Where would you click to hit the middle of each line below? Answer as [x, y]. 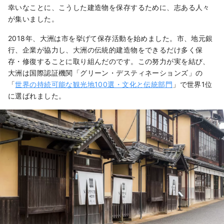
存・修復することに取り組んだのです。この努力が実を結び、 [109, 61]
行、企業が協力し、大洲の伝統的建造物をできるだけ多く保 [105, 50]
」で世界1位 [192, 84]
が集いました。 [33, 19]
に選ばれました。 [37, 96]
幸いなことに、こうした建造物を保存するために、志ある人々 [109, 7]
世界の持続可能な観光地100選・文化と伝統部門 [94, 84]
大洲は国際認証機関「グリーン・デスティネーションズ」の [105, 73]
